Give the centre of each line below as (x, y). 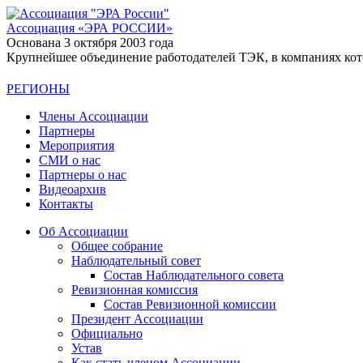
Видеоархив (73, 190)
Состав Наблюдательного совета (194, 275)
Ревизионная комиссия (135, 290)
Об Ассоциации (83, 232)
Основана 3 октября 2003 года (90, 43)
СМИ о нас (70, 160)
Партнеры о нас (83, 175)
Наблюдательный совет (136, 261)
